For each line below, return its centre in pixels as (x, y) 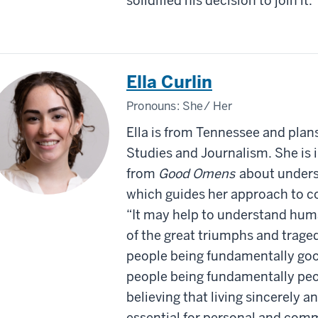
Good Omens (197, 173)
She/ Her (208, 106)
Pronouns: (154, 106)
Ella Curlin (169, 82)
